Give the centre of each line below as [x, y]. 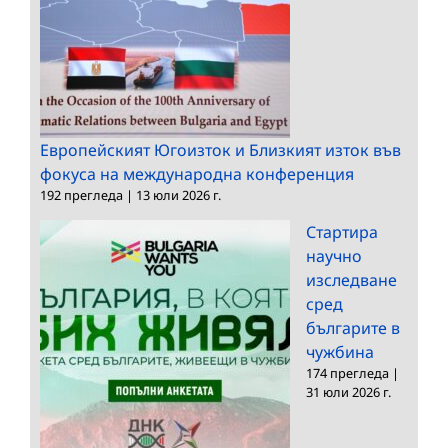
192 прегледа [81, 194]
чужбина [340, 351]
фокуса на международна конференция [197, 173]
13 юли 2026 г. [178, 194]
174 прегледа [347, 372]
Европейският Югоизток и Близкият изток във [220, 149]
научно [334, 255]
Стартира [342, 231]
